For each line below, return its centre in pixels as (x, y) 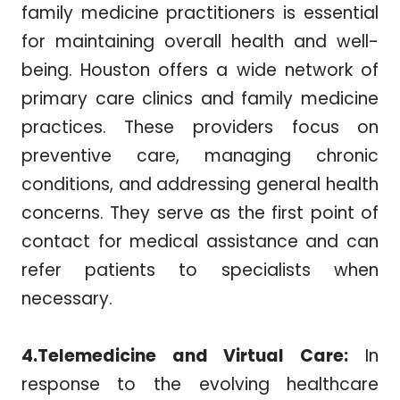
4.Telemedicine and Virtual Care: (185, 356)
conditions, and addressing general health (200, 185)
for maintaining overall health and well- (200, 42)
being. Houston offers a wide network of (200, 71)
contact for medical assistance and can (200, 242)
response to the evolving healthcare (200, 385)
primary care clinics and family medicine (200, 99)
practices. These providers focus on (200, 128)
